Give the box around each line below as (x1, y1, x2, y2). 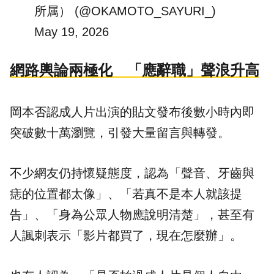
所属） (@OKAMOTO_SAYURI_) (34, 4, 216, 18)
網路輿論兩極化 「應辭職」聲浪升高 (10, 61, 259, 78)
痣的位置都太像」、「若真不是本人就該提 (10, 187, 242, 201)
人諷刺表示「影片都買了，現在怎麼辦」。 (10, 228, 242, 242)
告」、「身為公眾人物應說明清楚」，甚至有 (10, 207, 254, 221)
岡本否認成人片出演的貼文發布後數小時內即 (10, 105, 254, 119)
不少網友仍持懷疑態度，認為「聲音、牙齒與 (10, 166, 254, 180)
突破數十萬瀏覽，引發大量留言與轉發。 (10, 125, 230, 139)
